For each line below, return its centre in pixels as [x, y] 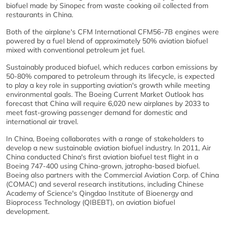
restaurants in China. [40, 14]
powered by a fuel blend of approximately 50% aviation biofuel [107, 41]
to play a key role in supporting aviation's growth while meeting [108, 85]
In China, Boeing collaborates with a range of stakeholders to [105, 138]
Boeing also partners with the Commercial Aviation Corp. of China [112, 175]
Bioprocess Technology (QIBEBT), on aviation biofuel [91, 202]
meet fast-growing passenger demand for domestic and [97, 112]
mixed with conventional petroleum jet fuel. [75, 50]
